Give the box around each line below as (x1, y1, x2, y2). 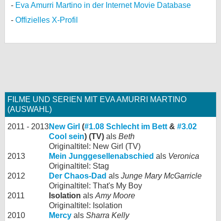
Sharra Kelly (86, 211, 129, 220)
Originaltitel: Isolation (49, 201, 122, 210)
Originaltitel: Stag (49, 162, 109, 170)
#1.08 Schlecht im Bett (84, 122, 167, 131)
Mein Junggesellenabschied (49, 152, 154, 160)
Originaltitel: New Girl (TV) (49, 142, 141, 150)
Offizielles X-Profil (15, 16, 78, 24)
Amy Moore (95, 191, 135, 200)
